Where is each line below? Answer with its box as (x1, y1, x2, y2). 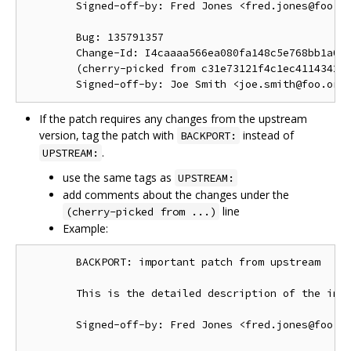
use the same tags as (63, 169, 175, 185)
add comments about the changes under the (63, 186, 289, 202)
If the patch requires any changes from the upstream (39, 110, 307, 126)
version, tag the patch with (39, 127, 177, 143)
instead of (240, 127, 294, 143)
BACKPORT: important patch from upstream (26, 255, 320, 269)
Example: (63, 220, 108, 236)
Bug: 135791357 (26, 30, 164, 44)
